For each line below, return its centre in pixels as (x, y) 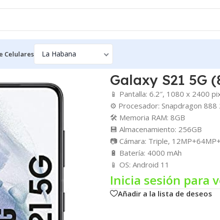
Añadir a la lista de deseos (165, 193)
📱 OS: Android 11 (139, 164)
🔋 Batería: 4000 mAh (146, 152)
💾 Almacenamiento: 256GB (156, 129)
